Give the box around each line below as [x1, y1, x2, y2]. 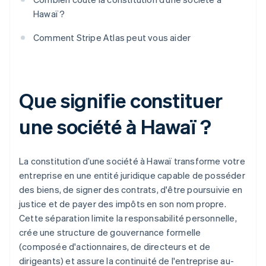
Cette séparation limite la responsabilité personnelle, [19, 212, 237, 224]
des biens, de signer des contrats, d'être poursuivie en [19, 183, 243, 196]
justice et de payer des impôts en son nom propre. [19, 198, 226, 210]
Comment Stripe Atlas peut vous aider [33, 31, 191, 44]
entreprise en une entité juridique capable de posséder [19, 169, 245, 182]
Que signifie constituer [19, 87, 223, 113]
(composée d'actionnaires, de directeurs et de [19, 240, 211, 253]
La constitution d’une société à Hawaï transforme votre [19, 155, 245, 167]
